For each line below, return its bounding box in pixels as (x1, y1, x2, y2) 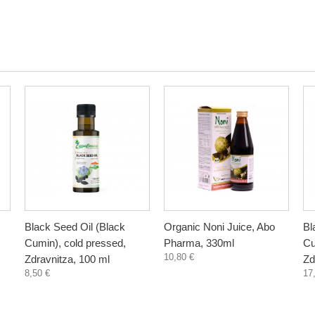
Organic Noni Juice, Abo (164, 221, 275, 233)
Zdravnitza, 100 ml (25, 253, 110, 265)
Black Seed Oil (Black (25, 221, 125, 233)
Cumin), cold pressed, (25, 237, 126, 249)
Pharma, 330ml (164, 237, 234, 249)
